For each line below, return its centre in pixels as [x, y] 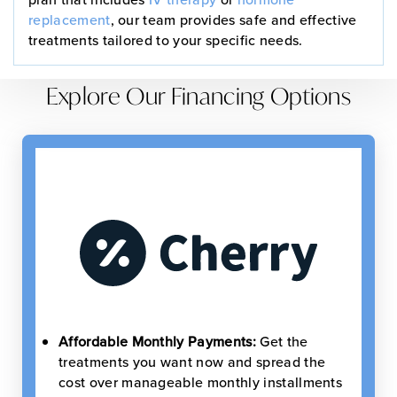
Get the [282, 341]
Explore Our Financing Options [198, 95]
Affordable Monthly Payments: [157, 341]
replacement [70, 19]
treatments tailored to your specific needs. [166, 39]
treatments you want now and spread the [192, 361]
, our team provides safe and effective [234, 19]
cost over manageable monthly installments [201, 381]
